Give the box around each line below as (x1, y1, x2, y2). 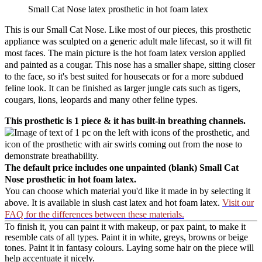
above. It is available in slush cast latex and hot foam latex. (5, 197, 222, 208)
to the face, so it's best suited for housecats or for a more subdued (5, 71, 243, 81)
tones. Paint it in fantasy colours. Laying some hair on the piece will (5, 242, 254, 253)
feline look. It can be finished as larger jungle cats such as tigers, (5, 82, 240, 93)
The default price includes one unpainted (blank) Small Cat (5, 162, 239, 173)
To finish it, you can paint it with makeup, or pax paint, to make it (5, 221, 246, 232)
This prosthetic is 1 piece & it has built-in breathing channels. (5, 115, 246, 126)
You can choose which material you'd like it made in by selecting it (5, 185, 250, 196)
